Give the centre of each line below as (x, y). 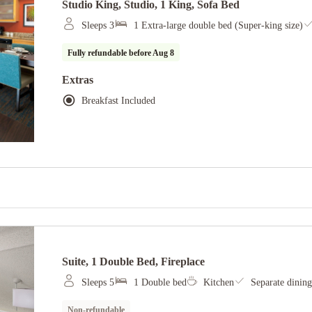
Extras (77, 80)
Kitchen (218, 282)
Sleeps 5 (97, 282)
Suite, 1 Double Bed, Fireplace (133, 262)
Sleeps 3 (97, 25)
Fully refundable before (110, 53)
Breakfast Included (118, 100)
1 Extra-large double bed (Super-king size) (218, 25)
